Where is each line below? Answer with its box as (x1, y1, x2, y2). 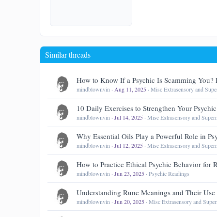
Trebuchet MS (170, 38, 212, 46)
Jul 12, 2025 (114, 141, 143, 150)
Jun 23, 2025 (114, 170, 144, 178)
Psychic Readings (149, 170, 189, 178)
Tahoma (170, 9, 194, 17)
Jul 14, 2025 (114, 113, 143, 122)
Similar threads (45, 49, 91, 60)
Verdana (170, 53, 195, 61)
